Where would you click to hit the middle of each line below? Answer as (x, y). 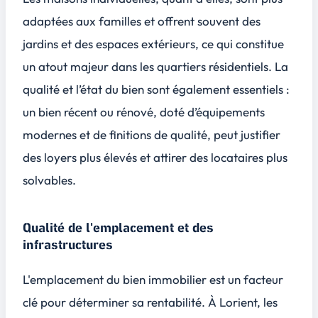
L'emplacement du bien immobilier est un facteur (153, 279)
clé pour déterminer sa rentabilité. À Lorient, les (150, 302)
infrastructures (68, 245)
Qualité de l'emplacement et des (118, 228)
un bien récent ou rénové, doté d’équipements (144, 111)
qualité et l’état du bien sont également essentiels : (156, 89)
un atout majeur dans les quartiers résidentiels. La (155, 66)
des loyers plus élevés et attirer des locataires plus (155, 157)
